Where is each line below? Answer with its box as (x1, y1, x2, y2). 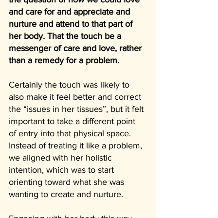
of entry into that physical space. (9, 128, 133, 138)
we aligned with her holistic (9, 152, 114, 163)
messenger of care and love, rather (9, 43, 144, 53)
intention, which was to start (9, 164, 116, 175)
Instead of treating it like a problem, (9, 140, 145, 150)
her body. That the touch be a (9, 31, 124, 41)
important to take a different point (9, 116, 138, 126)
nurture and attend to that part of (9, 18, 135, 29)
